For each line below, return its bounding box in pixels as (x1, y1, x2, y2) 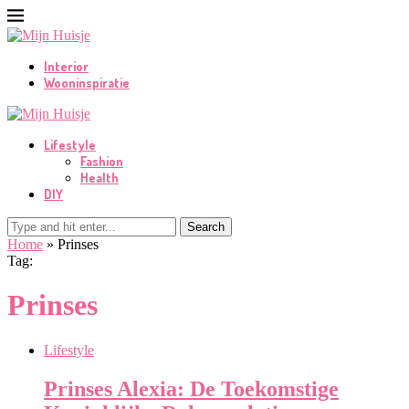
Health (80, 170, 119, 185)
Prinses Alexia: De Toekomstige (44, 376, 339, 401)
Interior (44, 58, 89, 74)
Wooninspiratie (44, 75, 130, 90)
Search (187, 220, 225, 234)
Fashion (80, 153, 123, 169)
